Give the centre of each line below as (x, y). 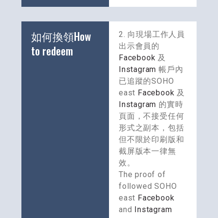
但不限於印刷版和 (152, 140)
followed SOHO (148, 186)
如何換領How (61, 36)
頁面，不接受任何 (152, 116)
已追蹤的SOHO (146, 81)
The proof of (142, 175)
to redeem (52, 51)
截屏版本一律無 (147, 151)
